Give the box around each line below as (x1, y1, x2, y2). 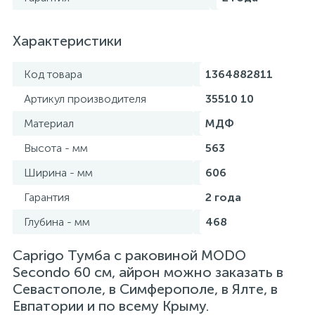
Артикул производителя (24, 92, 146, 105)
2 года (205, 191, 241, 204)
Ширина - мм (24, 166, 93, 179)
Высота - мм (24, 141, 88, 155)
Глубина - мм (24, 215, 90, 229)
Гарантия (24, 191, 70, 204)
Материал (24, 117, 74, 130)
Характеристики (13, 32, 122, 49)
